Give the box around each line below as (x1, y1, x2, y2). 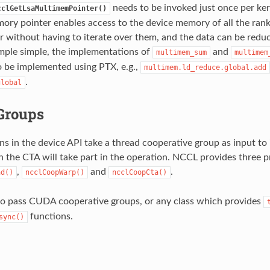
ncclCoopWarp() (25, 168, 84, 177)
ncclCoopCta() (111, 168, 167, 177)
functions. (27, 211, 73, 221)
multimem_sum (155, 48, 207, 57)
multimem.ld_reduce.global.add (143, 63, 266, 72)
